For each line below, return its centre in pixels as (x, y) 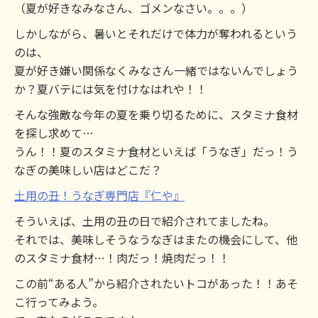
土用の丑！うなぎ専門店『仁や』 (99, 195)
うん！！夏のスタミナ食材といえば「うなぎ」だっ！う (156, 151)
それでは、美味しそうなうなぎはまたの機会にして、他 (156, 239)
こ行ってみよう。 (59, 302)
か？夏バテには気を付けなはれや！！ (111, 89)
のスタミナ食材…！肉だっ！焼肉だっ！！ (122, 258)
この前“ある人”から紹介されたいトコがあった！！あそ (156, 283)
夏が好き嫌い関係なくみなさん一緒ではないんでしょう (156, 70)
